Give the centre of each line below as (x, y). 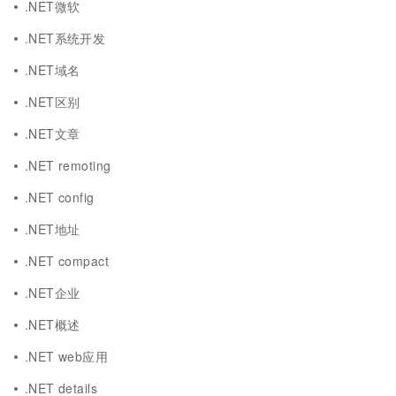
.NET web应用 (67, 356)
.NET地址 (53, 229)
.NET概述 (53, 324)
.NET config (60, 197)
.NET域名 (53, 70)
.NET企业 (53, 293)
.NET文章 (53, 133)
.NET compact (67, 261)
